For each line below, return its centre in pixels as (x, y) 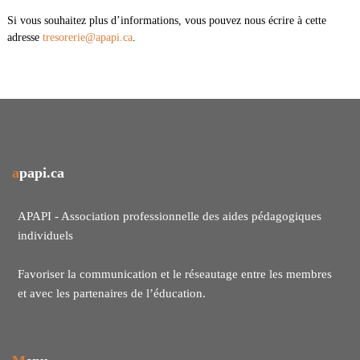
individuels (45, 235)
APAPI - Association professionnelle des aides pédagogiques (169, 216)
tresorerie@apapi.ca (87, 37)
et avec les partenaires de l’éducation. (111, 293)
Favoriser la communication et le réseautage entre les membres (174, 274)
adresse (25, 37)
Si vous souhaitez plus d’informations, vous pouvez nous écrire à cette (166, 20)
